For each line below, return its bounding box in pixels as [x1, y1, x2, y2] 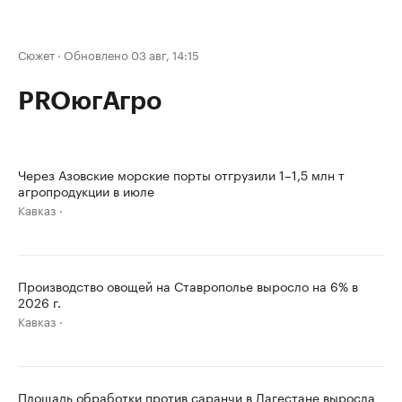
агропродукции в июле [18, 180, 154, 200]
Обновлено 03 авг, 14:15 [64, 45, 199, 63]
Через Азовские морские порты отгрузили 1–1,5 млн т [18, 164, 345, 184]
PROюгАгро [18, 89, 162, 114]
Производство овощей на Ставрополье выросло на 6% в [18, 275, 358, 295]
